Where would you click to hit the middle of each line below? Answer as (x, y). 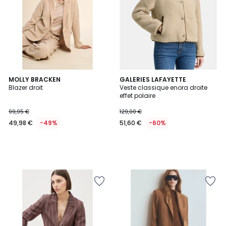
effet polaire (137, 96)
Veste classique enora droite (163, 88)
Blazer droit (26, 88)
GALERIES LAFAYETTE (153, 79)
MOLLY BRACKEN (35, 79)
